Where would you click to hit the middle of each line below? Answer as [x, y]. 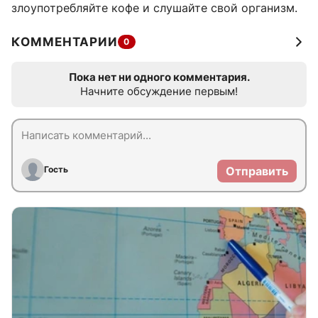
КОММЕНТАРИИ [65, 42]
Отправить [257, 171]
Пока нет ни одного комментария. [159, 77]
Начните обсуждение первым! [159, 92]
